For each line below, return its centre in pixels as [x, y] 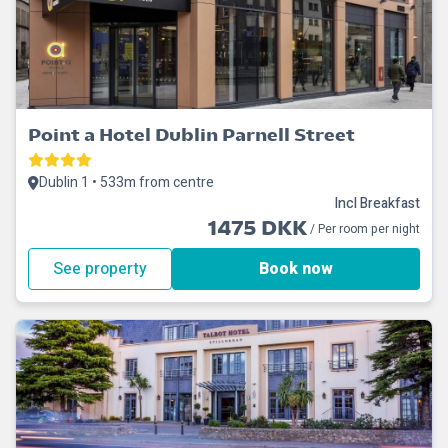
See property [100, 269]
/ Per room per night [363, 229]
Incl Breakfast [377, 203]
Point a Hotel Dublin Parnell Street [191, 134]
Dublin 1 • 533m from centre [126, 182]
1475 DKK [257, 228]
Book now [296, 269]
